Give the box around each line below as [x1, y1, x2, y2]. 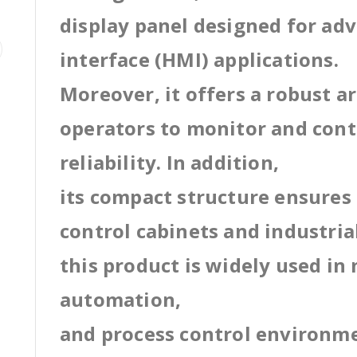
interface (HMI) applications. [60, 46, 339, 73]
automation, [60, 286, 182, 312]
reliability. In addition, [60, 149, 279, 175]
